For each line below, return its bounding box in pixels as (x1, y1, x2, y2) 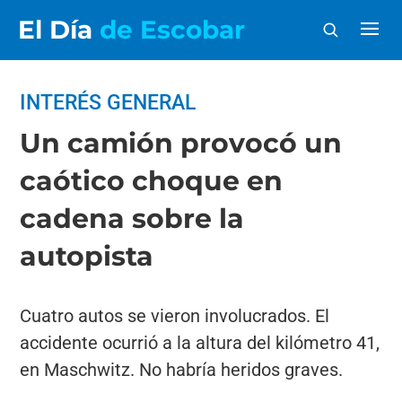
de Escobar (100, 14, 245, 45)
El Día (18, 14, 100, 45)
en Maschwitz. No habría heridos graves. (20, 359, 344, 380)
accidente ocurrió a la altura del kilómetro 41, (20, 332, 380, 354)
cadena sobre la (20, 202, 245, 235)
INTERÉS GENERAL (20, 91, 197, 115)
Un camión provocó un (20, 127, 343, 160)
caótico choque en (20, 164, 284, 197)
